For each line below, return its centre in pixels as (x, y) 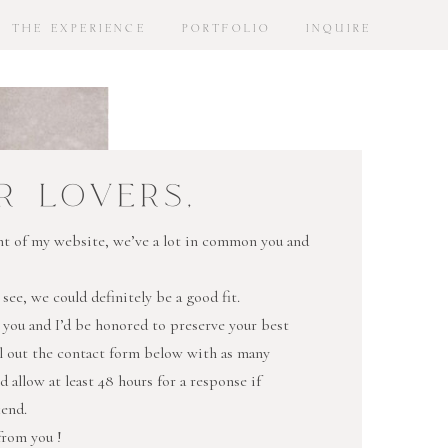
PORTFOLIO (226, 27)
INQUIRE (338, 27)
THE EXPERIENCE (79, 27)
